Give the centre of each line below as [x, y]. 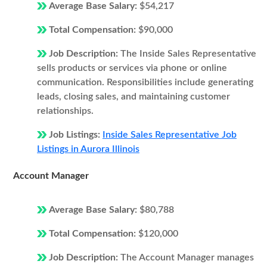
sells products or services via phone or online [132, 68]
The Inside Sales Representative [188, 54]
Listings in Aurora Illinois [88, 149]
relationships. [65, 111]
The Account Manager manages [187, 257]
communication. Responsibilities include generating [145, 82]
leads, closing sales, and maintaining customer [133, 97]
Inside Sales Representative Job [170, 135]
